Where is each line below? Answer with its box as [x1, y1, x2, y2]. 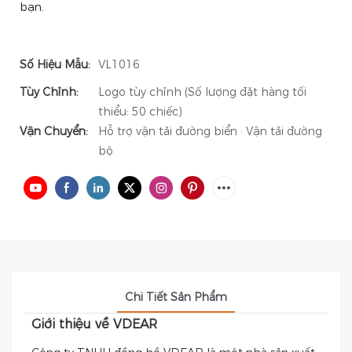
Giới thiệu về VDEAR [31, 317, 157, 332]
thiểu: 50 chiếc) [98, 104, 182, 119]
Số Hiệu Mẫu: [20, 57, 90, 71]
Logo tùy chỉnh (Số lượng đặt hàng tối [98, 85, 306, 99]
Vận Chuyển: [20, 124, 88, 138]
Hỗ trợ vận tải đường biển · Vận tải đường [98, 124, 322, 138]
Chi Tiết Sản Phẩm [125, 290, 227, 304]
